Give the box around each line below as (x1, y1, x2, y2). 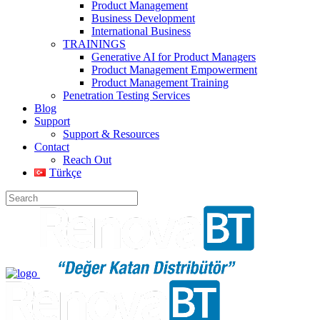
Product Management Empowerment (91, 63, 257, 76)
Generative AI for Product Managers (91, 50, 256, 63)
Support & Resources (63, 127, 159, 140)
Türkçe (49, 166, 81, 179)
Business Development (91, 11, 195, 24)
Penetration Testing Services (63, 89, 190, 101)
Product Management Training (91, 76, 229, 89)
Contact (34, 140, 69, 153)
